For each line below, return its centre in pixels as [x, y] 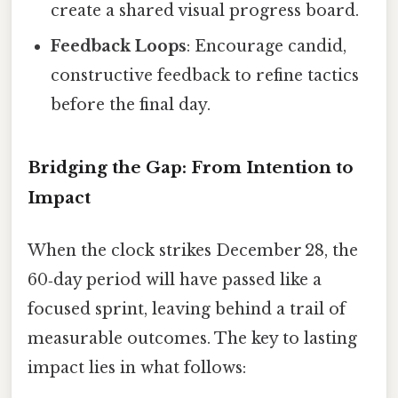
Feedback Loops [119, 47]
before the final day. [131, 105]
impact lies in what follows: [137, 368]
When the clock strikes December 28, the [193, 251]
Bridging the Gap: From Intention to [191, 168]
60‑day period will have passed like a [175, 280]
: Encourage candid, [267, 47]
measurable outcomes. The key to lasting [192, 339]
